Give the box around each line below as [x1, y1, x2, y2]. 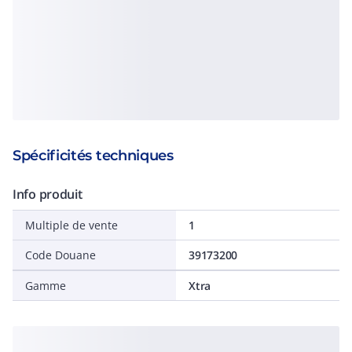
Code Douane [25, 247, 96, 262]
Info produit [13, 185, 82, 203]
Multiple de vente [25, 218, 118, 233]
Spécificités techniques [13, 147, 174, 164]
